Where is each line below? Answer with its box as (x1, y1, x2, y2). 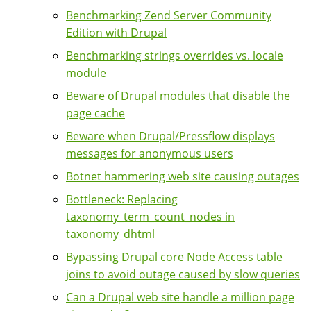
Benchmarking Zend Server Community (66, 7, 271, 23)
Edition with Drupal (66, 24, 167, 40)
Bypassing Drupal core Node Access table (66, 249, 283, 264)
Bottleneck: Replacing (66, 191, 178, 207)
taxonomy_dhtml (66, 226, 155, 242)
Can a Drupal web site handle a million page (66, 289, 294, 305)
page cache (66, 105, 125, 121)
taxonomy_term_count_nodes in (66, 208, 235, 224)
